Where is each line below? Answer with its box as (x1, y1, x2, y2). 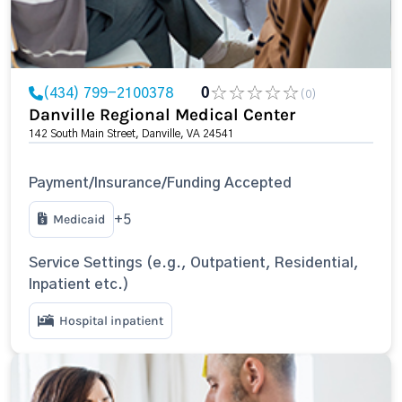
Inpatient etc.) (29, 277, 129, 292)
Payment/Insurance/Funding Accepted (29, 176, 292, 190)
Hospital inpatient (59, 313, 163, 328)
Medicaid (53, 212, 105, 227)
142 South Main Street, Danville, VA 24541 (29, 128, 234, 139)
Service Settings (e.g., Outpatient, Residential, (29, 256, 359, 270)
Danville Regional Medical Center (29, 105, 295, 125)
